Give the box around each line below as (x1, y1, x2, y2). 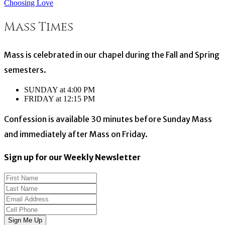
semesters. (4, 64, 46, 75)
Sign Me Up (8, 216, 42, 224)
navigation (4, 10, 78, 26)
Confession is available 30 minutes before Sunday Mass (4, 114, 212, 124)
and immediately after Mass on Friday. (4, 129, 148, 139)
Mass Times (4, 19, 73, 35)
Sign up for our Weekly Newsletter (4, 152, 141, 162)
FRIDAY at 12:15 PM (24, 94, 95, 103)
